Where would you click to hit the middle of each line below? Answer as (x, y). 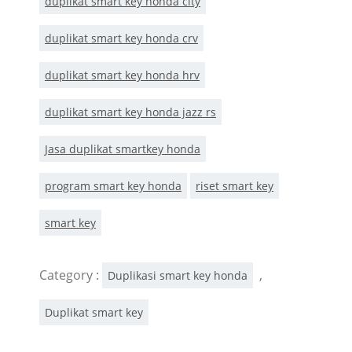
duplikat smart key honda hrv (122, 75)
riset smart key (235, 185)
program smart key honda (113, 185)
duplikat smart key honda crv (121, 38)
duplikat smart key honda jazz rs (130, 112)
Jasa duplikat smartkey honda (123, 148)
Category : (71, 275)
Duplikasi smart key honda (178, 275)
